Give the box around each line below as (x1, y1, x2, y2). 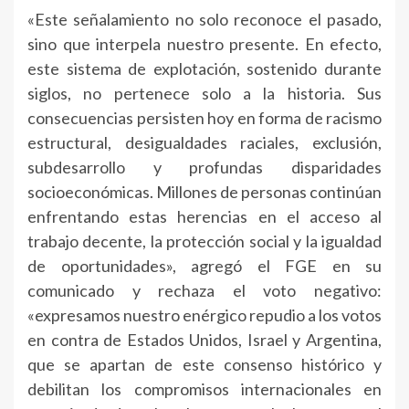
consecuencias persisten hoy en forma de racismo (27, 108, 382, 129)
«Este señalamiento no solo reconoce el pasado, (27, 9, 382, 30)
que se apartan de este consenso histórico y (27, 354, 382, 375)
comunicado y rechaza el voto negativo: (27, 280, 382, 301)
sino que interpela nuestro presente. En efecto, (27, 34, 382, 55)
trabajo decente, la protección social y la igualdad (27, 231, 382, 252)
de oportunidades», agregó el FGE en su (27, 256, 382, 277)
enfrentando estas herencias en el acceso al (27, 206, 382, 227)
